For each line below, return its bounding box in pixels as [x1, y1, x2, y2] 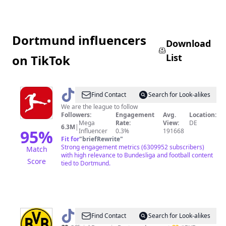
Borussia [68, 210, 103, 221]
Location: [189, 110, 217, 119]
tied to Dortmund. [61, 159, 110, 167]
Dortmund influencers [12, 32, 146, 48]
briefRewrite [82, 135, 120, 143]
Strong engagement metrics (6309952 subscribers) [61, 143, 204, 151]
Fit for [61, 135, 79, 143]
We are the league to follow [61, 102, 138, 111]
